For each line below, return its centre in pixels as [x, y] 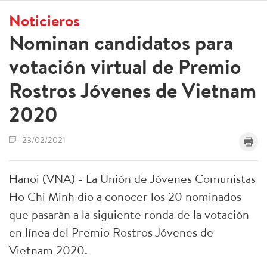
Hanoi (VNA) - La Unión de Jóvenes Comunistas [132, 178]
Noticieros [44, 20]
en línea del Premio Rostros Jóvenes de [111, 232]
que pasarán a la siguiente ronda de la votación [129, 214]
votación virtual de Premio [125, 66]
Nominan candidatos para [121, 43]
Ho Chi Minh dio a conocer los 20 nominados [125, 196]
